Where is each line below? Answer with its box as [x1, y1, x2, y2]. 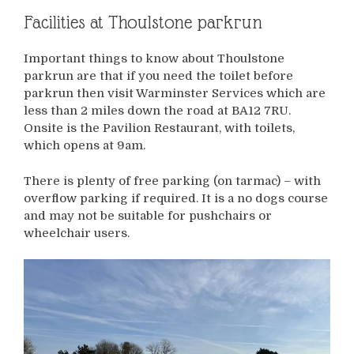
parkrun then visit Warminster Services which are [24, 86, 326, 101]
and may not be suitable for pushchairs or [24, 208, 272, 223]
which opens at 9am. [24, 138, 145, 153]
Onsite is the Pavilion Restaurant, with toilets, [24, 121, 295, 136]
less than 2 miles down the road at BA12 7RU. [24, 104, 291, 119]
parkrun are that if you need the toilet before [24, 69, 293, 84]
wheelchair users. [24, 225, 130, 240]
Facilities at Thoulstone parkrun [24, 12, 262, 33]
